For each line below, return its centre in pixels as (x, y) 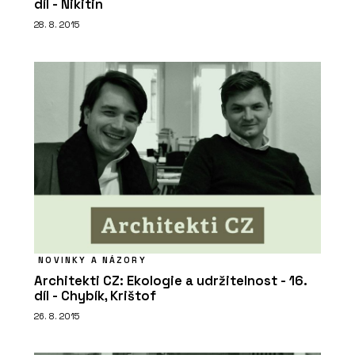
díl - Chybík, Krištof (95, 296)
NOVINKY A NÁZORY (92, 260)
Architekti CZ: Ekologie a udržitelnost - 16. (170, 281)
